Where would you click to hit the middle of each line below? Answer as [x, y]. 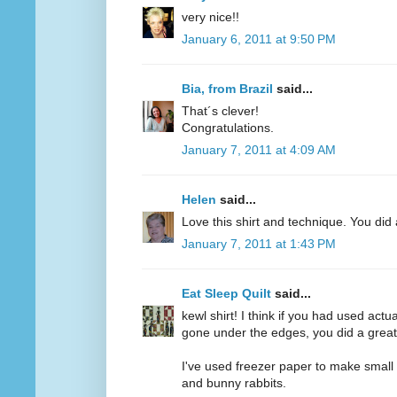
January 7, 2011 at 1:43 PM [259, 244]
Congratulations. [228, 128]
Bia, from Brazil [227, 89]
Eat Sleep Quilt [226, 294]
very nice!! [210, 17]
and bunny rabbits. [234, 383]
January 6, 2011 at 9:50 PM [259, 39]
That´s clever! [220, 111]
